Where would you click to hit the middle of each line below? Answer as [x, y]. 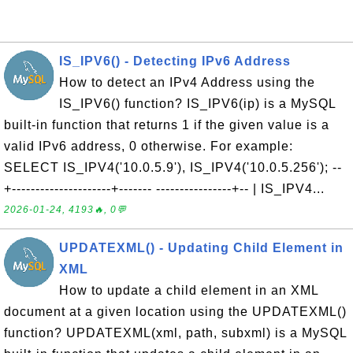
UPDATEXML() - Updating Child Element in [201, 248]
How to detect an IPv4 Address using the [187, 82]
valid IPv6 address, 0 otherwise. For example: [149, 146]
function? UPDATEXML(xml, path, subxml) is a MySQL [175, 333]
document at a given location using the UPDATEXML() [175, 312]
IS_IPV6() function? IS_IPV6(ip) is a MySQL [197, 104]
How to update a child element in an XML [189, 290]
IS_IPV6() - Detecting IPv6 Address [175, 61]
